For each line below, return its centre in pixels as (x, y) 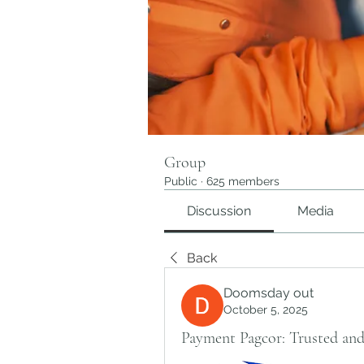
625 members (243, 181)
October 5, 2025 (266, 310)
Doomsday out (269, 293)
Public (181, 181)
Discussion (219, 211)
